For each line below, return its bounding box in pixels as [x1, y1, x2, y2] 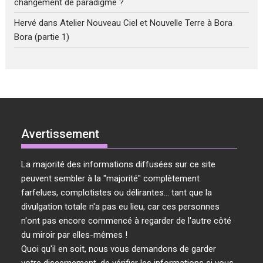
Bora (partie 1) [14, 31, 70, 42]
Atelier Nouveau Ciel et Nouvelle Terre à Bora [60, 17, 233, 28]
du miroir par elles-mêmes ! [21, 230, 128, 241]
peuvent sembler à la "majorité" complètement [21, 173, 200, 184]
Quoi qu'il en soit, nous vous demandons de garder [21, 244, 217, 255]
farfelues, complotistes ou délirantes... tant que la [21, 187, 213, 198]
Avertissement [21, 127, 100, 141]
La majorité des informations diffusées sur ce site [21, 159, 216, 170]
